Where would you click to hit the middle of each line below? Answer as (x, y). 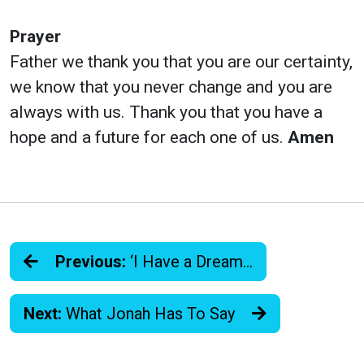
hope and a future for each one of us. (149, 138)
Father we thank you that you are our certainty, (181, 62)
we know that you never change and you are (171, 87)
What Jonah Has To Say (150, 314)
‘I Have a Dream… (189, 262)
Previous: (91, 262)
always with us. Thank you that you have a (166, 113)
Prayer (35, 37)
